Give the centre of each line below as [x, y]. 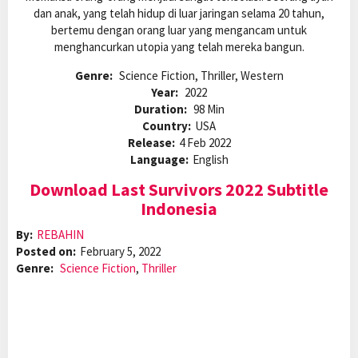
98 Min [209, 109]
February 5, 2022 [120, 252]
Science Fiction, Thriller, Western [201, 76]
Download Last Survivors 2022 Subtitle [179, 190]
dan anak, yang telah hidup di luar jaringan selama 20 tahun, [179, 14]
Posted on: [46, 252]
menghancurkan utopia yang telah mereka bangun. [179, 47]
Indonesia [179, 209]
